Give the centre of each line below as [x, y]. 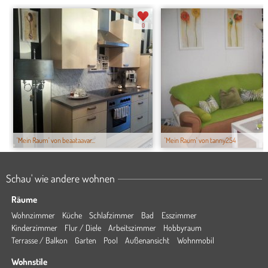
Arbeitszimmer [133, 228]
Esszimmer [179, 215]
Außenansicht [147, 240]
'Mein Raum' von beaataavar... [56, 140]
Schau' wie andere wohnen [60, 178]
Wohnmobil [195, 240]
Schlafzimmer [112, 215]
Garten [85, 240]
